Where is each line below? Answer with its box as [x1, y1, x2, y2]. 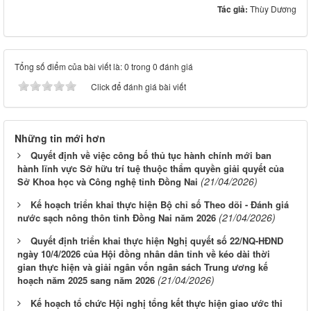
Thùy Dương [250, 3, 296, 15]
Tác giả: [217, 3, 250, 16]
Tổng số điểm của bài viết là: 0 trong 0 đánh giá [15, 60, 193, 73]
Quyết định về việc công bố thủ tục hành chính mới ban [31, 149, 271, 162]
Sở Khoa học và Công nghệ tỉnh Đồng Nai [17, 175, 198, 189]
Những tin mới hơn [15, 131, 106, 146]
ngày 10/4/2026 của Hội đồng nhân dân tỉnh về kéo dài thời [17, 247, 270, 261]
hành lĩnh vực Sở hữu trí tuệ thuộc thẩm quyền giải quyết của [17, 162, 284, 176]
